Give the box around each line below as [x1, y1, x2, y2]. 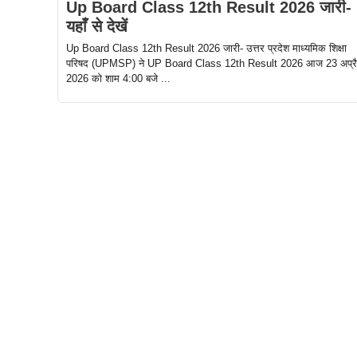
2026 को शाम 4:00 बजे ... [66, 73, 171, 85]
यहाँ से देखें [66, 18, 127, 36]
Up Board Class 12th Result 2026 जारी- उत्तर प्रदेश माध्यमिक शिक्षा [66, 42, 347, 55]
